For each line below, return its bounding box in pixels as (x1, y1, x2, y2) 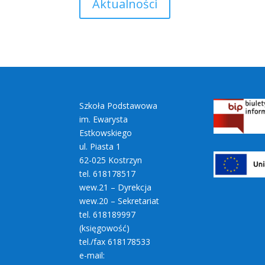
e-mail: (79, 249, 105, 261)
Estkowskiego (79, 127, 132, 138)
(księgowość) (79, 222, 130, 234)
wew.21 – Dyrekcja (79, 181, 152, 193)
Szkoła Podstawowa (79, 99, 158, 111)
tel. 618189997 (79, 208, 136, 220)
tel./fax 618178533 (79, 235, 151, 247)
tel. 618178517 (79, 167, 136, 179)
